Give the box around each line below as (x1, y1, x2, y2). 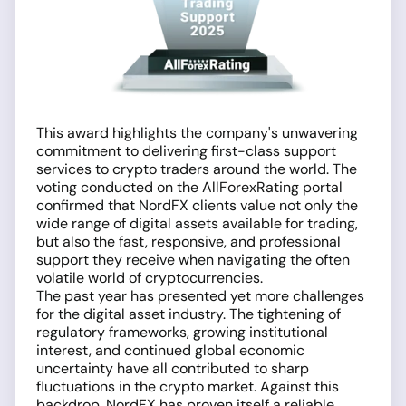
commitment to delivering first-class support (36, 141, 336, 160)
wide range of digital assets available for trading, (36, 214, 358, 233)
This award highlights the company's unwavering (36, 123, 358, 142)
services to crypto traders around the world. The (36, 159, 357, 179)
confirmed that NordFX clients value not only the (36, 196, 358, 215)
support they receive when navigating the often (36, 250, 350, 269)
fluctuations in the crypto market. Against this (36, 377, 339, 396)
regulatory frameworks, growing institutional (36, 323, 328, 342)
